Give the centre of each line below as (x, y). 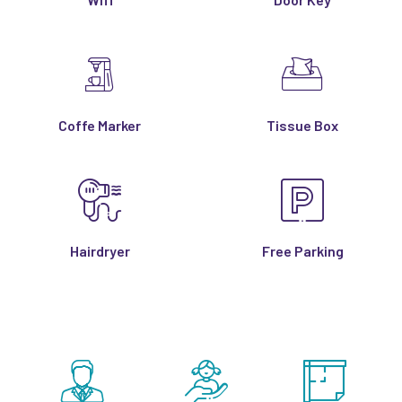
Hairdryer (100, 250)
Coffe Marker (100, 125)
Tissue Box (302, 125)
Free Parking (302, 250)
